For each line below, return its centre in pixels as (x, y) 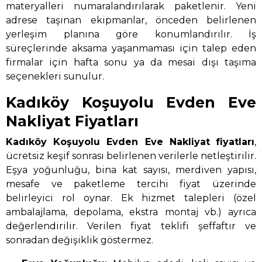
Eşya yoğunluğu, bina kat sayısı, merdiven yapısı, (131, 170)
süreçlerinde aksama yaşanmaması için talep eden (131, 49)
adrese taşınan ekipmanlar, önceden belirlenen (131, 20)
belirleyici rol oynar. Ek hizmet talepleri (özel (131, 198)
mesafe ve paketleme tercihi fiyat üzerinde (131, 184)
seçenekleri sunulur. (55, 77)
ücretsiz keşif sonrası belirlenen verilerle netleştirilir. (131, 156)
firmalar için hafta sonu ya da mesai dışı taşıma (131, 63)
